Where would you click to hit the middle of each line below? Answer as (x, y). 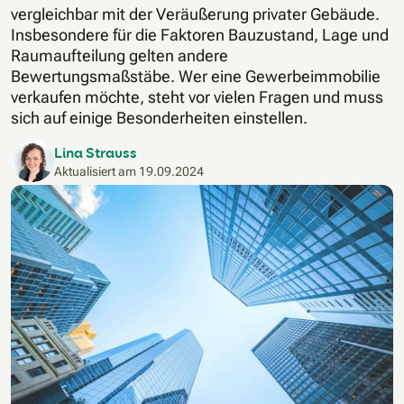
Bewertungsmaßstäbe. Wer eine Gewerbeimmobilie (196, 77)
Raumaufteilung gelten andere (119, 56)
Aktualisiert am (96, 171)
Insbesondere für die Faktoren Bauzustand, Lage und (200, 35)
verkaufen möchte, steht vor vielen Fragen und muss (197, 97)
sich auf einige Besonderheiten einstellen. (159, 118)
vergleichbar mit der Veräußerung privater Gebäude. (195, 14)
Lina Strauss (96, 152)
